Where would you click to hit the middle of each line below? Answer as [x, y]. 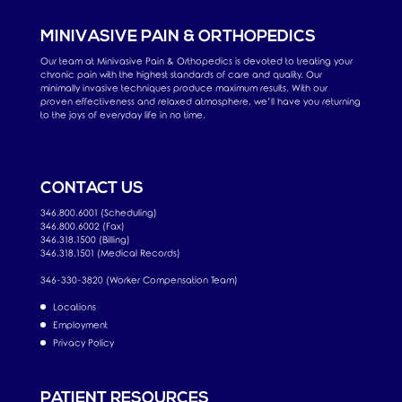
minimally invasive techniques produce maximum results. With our [184, 88]
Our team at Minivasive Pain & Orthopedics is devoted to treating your [196, 61]
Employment [80, 325]
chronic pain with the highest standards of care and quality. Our [181, 74]
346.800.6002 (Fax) [82, 226]
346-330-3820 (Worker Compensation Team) [139, 280]
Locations [74, 307]
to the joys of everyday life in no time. [122, 115]
